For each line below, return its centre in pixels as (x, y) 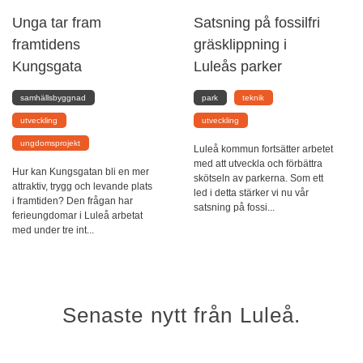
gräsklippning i (240, 44)
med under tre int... (53, 231)
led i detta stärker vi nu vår (251, 193)
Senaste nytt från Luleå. (181, 315)
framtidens (46, 44)
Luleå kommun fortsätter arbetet (263, 149)
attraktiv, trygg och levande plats (82, 187)
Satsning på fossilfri (257, 22)
